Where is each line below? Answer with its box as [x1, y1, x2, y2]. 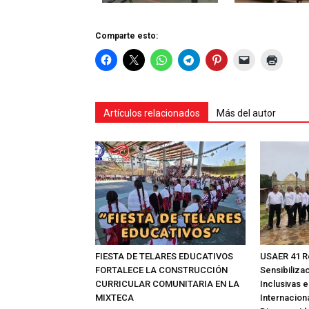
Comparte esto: [95, 31, 158, 41]
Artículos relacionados [103, 108, 200, 119]
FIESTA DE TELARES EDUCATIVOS [95, 251, 233, 262]
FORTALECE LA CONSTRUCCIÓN [95, 265, 228, 276]
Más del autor [217, 108, 276, 119]
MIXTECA [95, 292, 134, 303]
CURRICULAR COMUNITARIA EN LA [95, 279, 239, 290]
